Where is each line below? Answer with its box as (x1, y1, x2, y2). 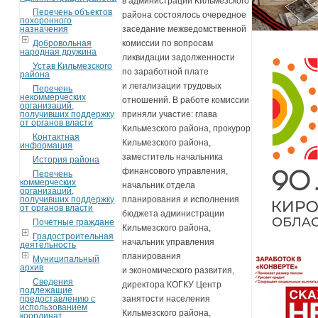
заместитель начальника (122, 152, 224, 163)
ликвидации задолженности (122, 53, 236, 63)
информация (20, 140, 73, 150)
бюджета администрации (122, 209, 225, 219)
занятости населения (122, 294, 211, 305)
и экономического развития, (122, 265, 235, 276)
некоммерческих (20, 92, 87, 102)
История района (33, 154, 100, 165)
